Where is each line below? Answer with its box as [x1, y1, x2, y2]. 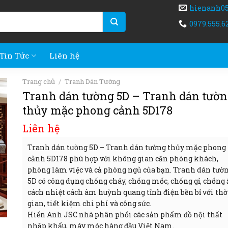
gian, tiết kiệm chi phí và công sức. [27, 198, 151, 209]
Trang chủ [22, 77, 55, 86]
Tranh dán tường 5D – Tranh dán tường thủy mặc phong [27, 142, 226, 153]
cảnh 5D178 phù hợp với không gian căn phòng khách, [27, 154, 218, 164]
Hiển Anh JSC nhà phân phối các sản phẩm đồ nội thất [27, 210, 222, 220]
